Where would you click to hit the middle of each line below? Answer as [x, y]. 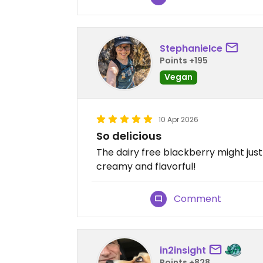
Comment [198, 199]
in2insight [183, 250]
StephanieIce [191, 48]
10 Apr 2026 [178, 120]
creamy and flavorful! [146, 167]
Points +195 [184, 60]
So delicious [129, 136]
